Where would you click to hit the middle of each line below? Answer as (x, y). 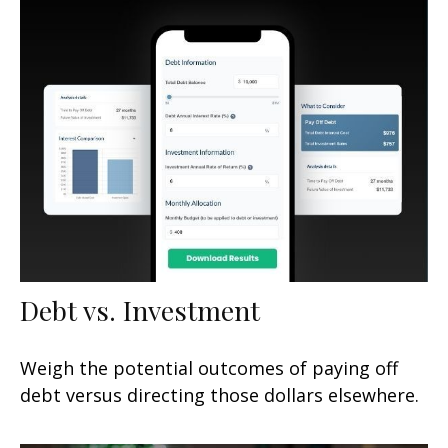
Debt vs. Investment (140, 309)
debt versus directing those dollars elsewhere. (219, 394)
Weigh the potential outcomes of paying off (209, 367)
